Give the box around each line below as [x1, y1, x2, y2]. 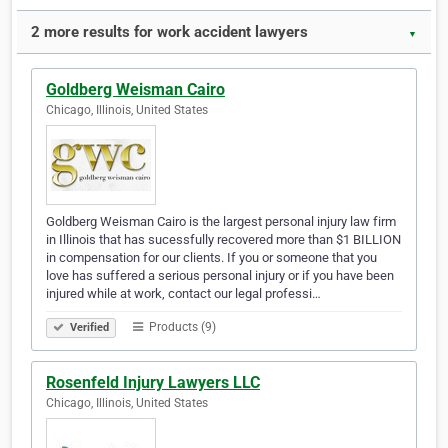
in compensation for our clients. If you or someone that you [46, 250, 377, 266]
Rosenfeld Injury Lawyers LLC [46, 373, 260, 393]
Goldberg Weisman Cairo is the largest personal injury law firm [46, 214, 396, 230]
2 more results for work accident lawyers [31, 23, 308, 42]
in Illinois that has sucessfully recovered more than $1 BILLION [46, 232, 401, 248]
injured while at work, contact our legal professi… [46, 286, 321, 302]
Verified [67, 321, 109, 335]
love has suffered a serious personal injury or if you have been [46, 268, 394, 284]
